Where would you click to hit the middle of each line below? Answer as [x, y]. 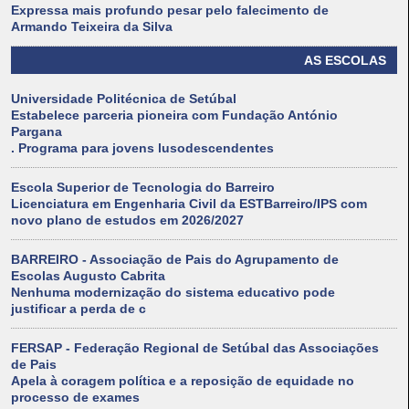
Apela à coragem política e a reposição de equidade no [183, 381]
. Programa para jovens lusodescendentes [142, 148]
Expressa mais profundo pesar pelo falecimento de [170, 10]
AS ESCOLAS [345, 61]
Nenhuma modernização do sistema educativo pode [173, 293]
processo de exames [75, 398]
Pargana [37, 132]
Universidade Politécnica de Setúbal [124, 99]
